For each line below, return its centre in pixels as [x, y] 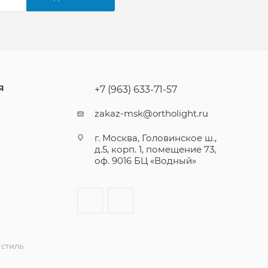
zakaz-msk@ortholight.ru [151, 113]
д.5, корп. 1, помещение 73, [155, 149]
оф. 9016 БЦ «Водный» [145, 161]
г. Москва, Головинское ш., [156, 138]
